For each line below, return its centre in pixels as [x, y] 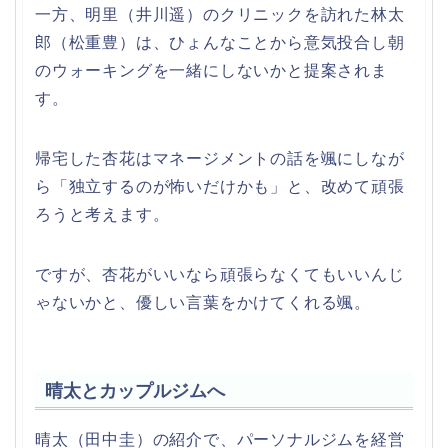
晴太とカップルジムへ [135, 390]
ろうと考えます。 [102, 215]
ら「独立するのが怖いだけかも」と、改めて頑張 [220, 187]
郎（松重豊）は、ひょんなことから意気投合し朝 [220, 43]
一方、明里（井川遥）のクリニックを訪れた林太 [220, 15]
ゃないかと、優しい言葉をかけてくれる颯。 [203, 303]
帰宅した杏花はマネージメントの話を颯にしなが [220, 159]
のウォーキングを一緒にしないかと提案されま [211, 71]
